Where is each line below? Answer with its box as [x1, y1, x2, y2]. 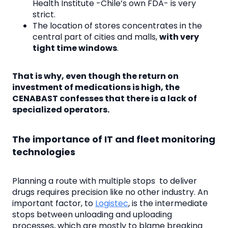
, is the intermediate [128, 197, 208, 209]
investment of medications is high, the [12, 81, 180, 94]
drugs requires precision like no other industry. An [12, 186, 208, 198]
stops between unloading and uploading [12, 208, 172, 220]
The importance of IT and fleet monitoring [12, 132, 215, 146]
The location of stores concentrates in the [33, 19, 202, 32]
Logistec [95, 197, 128, 209]
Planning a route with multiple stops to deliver [12, 175, 197, 187]
